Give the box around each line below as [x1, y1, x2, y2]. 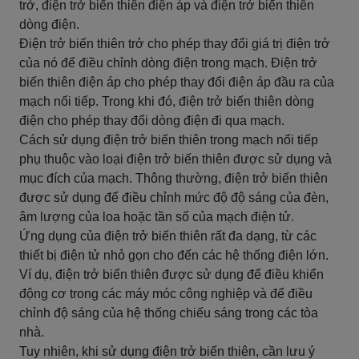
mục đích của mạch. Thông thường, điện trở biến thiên [19, 171, 328, 185]
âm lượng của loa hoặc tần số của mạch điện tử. [19, 210, 294, 224]
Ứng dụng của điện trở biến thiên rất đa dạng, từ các [19, 229, 317, 243]
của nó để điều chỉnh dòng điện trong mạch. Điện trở [19, 56, 317, 70]
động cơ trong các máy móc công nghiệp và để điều [19, 287, 313, 301]
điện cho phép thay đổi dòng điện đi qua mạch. [19, 114, 284, 127]
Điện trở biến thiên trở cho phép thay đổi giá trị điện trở [19, 37, 330, 50]
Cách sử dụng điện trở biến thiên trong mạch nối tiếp [19, 133, 318, 147]
